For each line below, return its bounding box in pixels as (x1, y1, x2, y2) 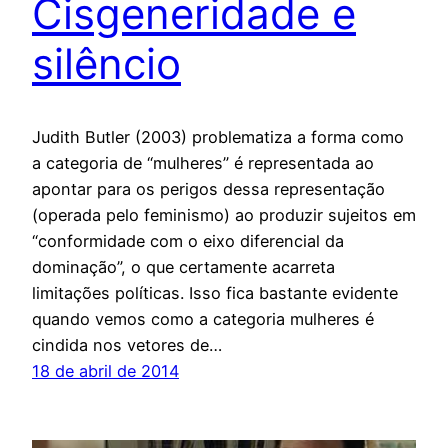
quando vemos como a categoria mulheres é (32, 309, 374, 330)
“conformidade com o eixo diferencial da (32, 231, 344, 252)
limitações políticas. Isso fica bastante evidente (32, 283, 398, 304)
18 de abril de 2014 (32, 361, 179, 382)
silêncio (32, 38, 181, 90)
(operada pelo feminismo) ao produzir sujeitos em (32, 205, 416, 226)
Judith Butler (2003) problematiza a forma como (32, 127, 404, 148)
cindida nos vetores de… (32, 335, 222, 356)
